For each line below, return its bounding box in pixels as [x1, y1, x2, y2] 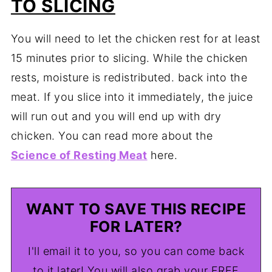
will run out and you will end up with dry [10, 110, 222, 123]
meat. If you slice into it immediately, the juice [10, 90, 253, 104]
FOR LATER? [89, 217, 183, 236]
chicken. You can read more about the [10, 129, 213, 143]
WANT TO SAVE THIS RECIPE [26, 200, 246, 219]
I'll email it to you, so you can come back [28, 245, 244, 258]
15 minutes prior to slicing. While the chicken [10, 52, 248, 65]
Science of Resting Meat [10, 149, 148, 162]
